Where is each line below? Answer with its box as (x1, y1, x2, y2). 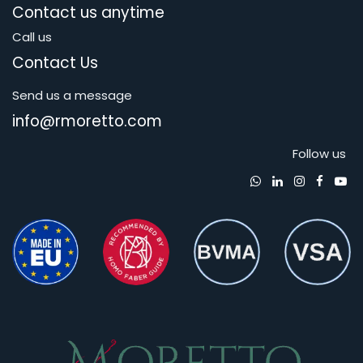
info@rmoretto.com (12, 110, 162, 132)
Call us (12, 28, 52, 45)
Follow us (292, 145, 346, 162)
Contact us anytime (12, 2, 164, 23)
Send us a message (12, 87, 132, 104)
